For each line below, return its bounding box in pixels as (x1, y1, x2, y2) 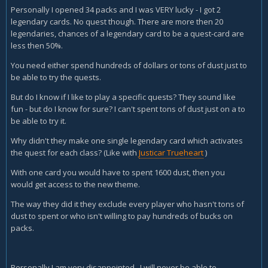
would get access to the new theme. (11, 179, 140, 190)
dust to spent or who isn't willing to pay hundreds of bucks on (11, 211, 233, 221)
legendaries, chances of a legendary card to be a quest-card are (11, 28, 244, 39)
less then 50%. (11, 40, 63, 51)
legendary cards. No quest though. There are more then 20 (11, 16, 223, 27)
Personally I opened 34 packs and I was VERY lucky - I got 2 (11, 4, 221, 15)
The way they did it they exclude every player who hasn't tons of (11, 199, 244, 209)
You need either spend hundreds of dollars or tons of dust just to (11, 60, 247, 71)
